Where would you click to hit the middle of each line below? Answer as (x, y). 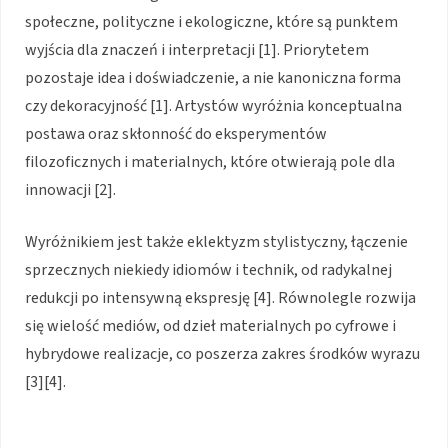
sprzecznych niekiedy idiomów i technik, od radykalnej (208, 269)
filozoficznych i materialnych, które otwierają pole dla (210, 161)
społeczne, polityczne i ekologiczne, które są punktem (211, 21)
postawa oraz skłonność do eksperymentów (176, 133)
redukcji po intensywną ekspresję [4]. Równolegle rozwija (220, 297)
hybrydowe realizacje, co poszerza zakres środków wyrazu (222, 353)
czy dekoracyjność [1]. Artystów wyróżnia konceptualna (213, 105)
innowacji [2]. (70, 189)
